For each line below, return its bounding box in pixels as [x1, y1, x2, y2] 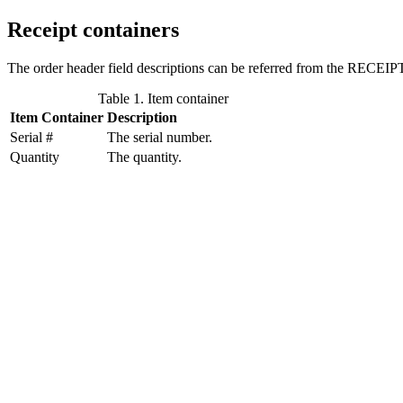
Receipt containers [7, 17, 179, 41]
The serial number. [107, 129, 212, 145]
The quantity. [107, 148, 182, 165]
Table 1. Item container [98, 90, 228, 106]
